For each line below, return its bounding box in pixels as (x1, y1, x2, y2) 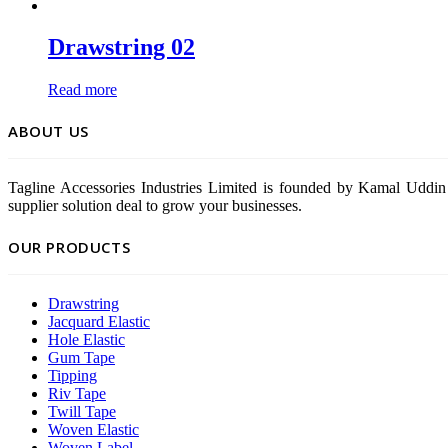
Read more (48, 81, 117, 99)
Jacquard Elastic (48, 313, 150, 331)
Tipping (48, 367, 97, 385)
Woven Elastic (48, 421, 139, 439)
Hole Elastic (48, 331, 125, 349)
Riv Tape (48, 385, 106, 403)
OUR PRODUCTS (8, 237, 131, 258)
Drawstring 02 (48, 34, 195, 61)
